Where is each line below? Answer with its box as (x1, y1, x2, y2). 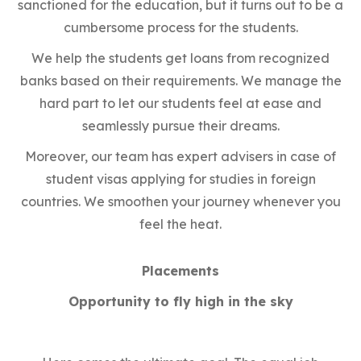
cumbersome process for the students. (63, 19, 298, 35)
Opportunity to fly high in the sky (68, 293, 293, 309)
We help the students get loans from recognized (31, 49, 330, 66)
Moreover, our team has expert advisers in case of (25, 147, 336, 164)
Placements (142, 262, 219, 279)
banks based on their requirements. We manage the (19, 72, 342, 89)
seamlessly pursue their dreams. (81, 117, 280, 134)
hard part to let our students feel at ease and (39, 94, 322, 111)
